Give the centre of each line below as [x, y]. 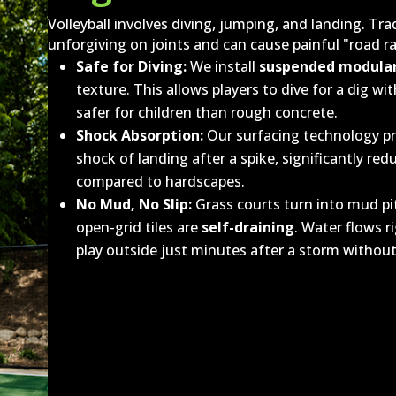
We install [223, 66]
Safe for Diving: [132, 66]
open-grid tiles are [139, 227]
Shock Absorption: [140, 135]
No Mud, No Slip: [134, 204]
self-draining [248, 227]
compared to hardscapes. [161, 181]
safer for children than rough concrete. [207, 112]
